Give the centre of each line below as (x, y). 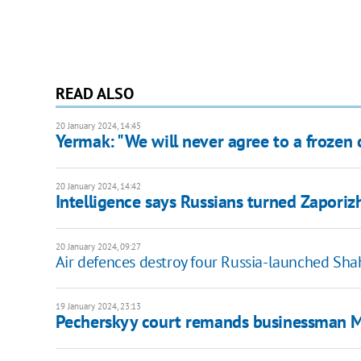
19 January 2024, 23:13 (98, 307)
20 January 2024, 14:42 (98, 187)
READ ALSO (94, 94)
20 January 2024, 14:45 (98, 126)
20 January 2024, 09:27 (98, 247)
